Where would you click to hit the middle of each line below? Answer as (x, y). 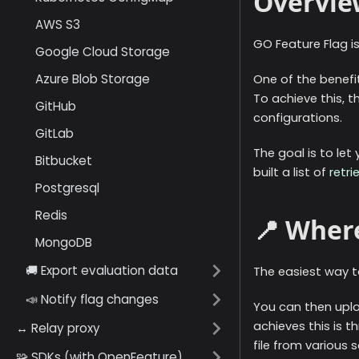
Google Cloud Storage (103, 52)
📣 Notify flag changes (92, 299)
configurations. (298, 118)
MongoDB (64, 242)
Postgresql (67, 188)
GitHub (56, 106)
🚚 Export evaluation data (102, 270)
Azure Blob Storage (93, 79)
